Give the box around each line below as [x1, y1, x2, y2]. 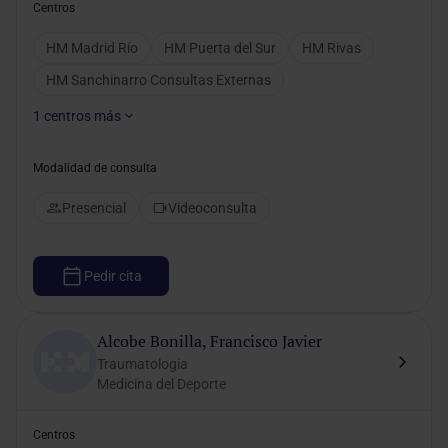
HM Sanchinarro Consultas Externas [46, 72, 271, 88]
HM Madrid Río [46, 40, 138, 56]
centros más [44, 108, 121, 124]
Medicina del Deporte [97, 376, 226, 392]
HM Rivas [302, 40, 361, 56]
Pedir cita [84, 268, 142, 284]
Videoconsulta [168, 200, 257, 216]
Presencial [62, 200, 126, 216]
